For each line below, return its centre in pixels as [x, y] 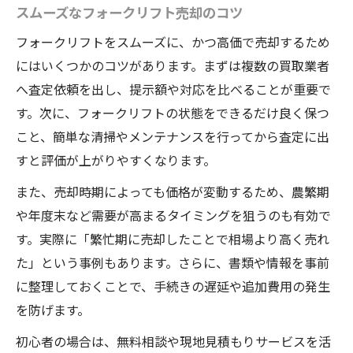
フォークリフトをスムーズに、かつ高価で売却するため [173, 42]
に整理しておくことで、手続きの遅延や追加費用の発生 [173, 286]
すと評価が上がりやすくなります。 [116, 160]
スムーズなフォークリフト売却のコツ [129, 12]
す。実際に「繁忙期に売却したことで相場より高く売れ [173, 239]
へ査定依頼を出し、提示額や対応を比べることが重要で [173, 89]
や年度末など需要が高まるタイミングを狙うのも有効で [173, 216]
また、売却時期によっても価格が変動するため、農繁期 [173, 192]
